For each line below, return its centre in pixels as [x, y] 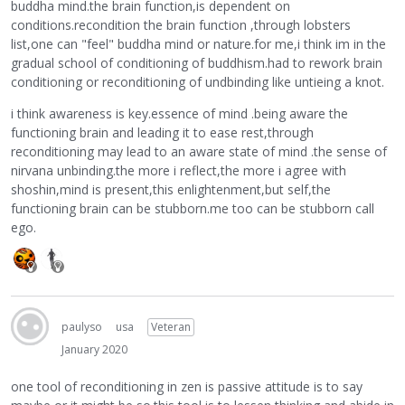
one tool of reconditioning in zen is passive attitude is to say [187, 386]
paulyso [82, 327]
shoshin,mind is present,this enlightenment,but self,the [171, 190]
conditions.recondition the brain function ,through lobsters [181, 25]
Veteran [171, 327]
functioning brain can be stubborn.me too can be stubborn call [193, 209]
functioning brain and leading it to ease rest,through [162, 133]
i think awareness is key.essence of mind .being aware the [179, 114]
